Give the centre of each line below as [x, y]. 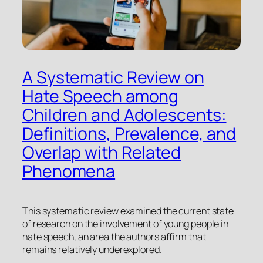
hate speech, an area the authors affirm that [114, 236]
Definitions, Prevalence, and [129, 133]
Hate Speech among [101, 96]
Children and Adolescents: [124, 114]
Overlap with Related [102, 152]
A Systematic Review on [113, 77]
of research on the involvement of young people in [126, 223]
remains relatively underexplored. [92, 249]
